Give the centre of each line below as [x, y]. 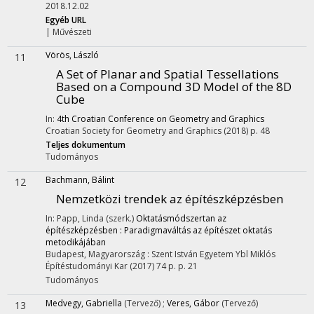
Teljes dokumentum [86, 145]
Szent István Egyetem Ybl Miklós [213, 254]
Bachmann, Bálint [80, 180]
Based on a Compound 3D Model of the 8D [174, 87]
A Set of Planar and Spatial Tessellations [168, 74]
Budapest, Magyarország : [98, 254]
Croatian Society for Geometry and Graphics [134, 131]
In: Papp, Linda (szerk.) [91, 218]
